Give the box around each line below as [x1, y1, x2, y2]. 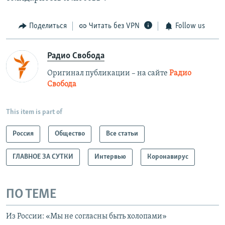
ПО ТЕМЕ [6, 187, 56, 201]
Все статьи [106, 130, 138, 138]
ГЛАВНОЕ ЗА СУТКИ [13, 153, 73, 161]
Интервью [94, 153, 126, 161]
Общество [55, 130, 85, 138]
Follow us [175, 22, 205, 31]
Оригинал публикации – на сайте [47, 69, 169, 77]
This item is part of [6, 108, 62, 116]
